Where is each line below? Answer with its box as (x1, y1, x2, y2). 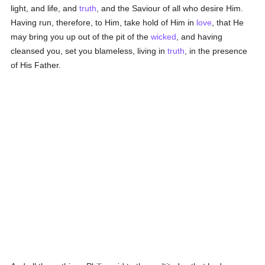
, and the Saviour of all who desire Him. (96, 4, 244, 13)
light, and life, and (11, 4, 80, 13)
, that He (212, 18, 244, 27)
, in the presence (185, 46, 248, 56)
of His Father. (11, 60, 62, 70)
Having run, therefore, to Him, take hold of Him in (11, 18, 197, 27)
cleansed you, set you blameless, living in (11, 46, 168, 56)
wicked (151, 32, 177, 41)
